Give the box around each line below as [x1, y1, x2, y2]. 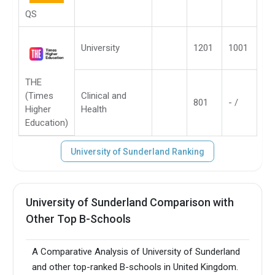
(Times [25, 90, 53, 101]
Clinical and [81, 90, 126, 101]
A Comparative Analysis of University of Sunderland [32, 246, 241, 258]
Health [81, 103, 107, 115]
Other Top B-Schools [26, 212, 131, 225]
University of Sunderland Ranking [71, 146, 204, 157]
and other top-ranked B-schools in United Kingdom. [32, 261, 239, 273]
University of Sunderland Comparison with [26, 195, 234, 209]
